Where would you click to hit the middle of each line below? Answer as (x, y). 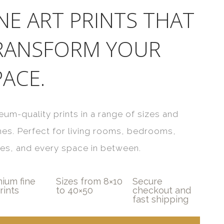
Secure (147, 181)
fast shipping (160, 199)
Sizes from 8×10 (89, 181)
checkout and (161, 190)
